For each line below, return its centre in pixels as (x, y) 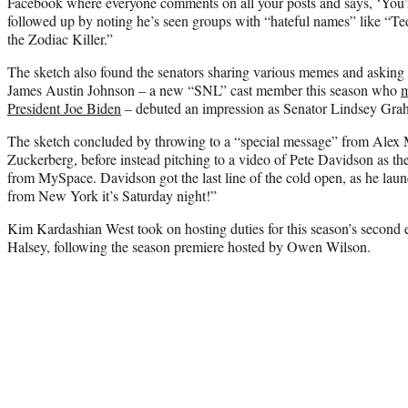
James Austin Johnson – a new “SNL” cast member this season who (204, 90)
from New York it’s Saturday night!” (112, 196)
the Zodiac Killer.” (60, 39)
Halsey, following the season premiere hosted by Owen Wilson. (189, 247)
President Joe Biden (64, 108)
